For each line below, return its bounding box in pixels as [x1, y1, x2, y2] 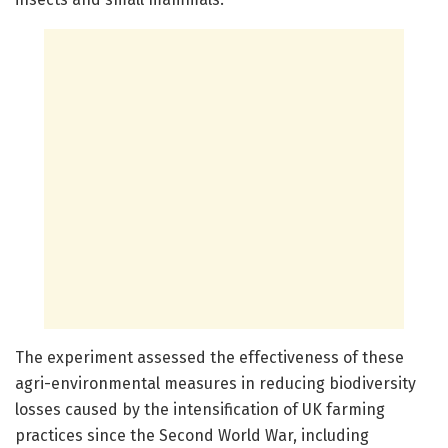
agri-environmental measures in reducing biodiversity [15, 373, 416, 393]
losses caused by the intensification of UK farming [15, 399, 385, 419]
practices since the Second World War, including [15, 425, 369, 445]
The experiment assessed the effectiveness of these [15, 347, 404, 367]
